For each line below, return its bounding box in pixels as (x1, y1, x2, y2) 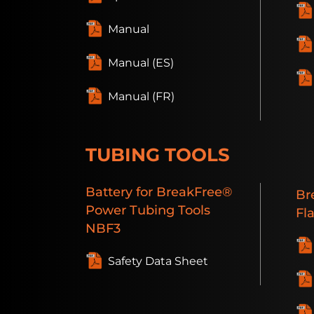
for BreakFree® (132, 184, 232, 200)
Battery (86, 184, 132, 200)
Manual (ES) (108, 56, 174, 70)
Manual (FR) (108, 90, 175, 104)
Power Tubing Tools (86, 203, 210, 218)
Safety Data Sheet (108, 254, 208, 268)
